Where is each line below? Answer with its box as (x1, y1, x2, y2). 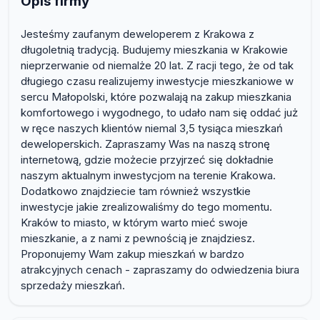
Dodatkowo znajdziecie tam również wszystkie (21, 184, 251, 199)
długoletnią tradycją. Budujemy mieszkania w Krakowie (21, 43, 288, 57)
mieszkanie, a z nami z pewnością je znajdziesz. (21, 231, 255, 246)
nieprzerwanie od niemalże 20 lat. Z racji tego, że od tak (21, 59, 294, 73)
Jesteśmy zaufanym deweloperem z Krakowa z (21, 27, 254, 41)
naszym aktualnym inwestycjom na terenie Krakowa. (21, 169, 276, 183)
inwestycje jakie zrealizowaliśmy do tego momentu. (21, 200, 272, 214)
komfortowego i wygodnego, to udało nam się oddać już (21, 106, 298, 120)
